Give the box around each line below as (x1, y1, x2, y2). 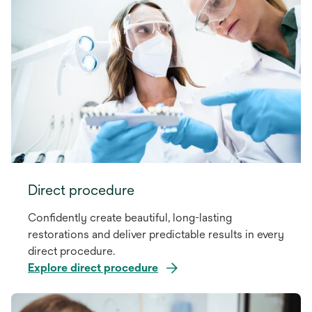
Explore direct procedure (28, 261, 158, 275)
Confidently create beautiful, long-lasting (28, 211, 232, 225)
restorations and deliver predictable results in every (28, 228, 284, 242)
